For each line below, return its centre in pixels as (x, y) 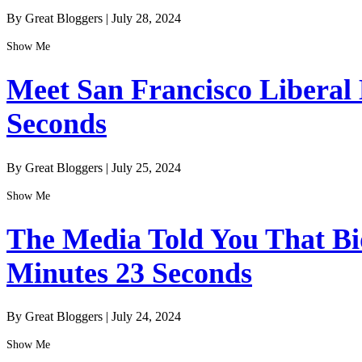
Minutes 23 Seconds (129, 273)
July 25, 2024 (146, 167)
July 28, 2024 (146, 19)
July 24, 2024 (146, 316)
